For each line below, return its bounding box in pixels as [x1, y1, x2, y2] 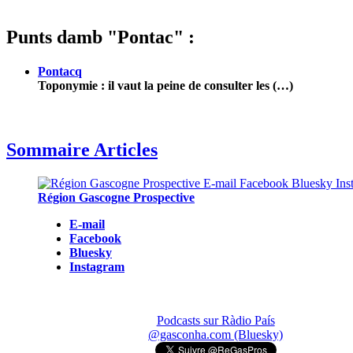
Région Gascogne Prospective [38, 191, 195, 205]
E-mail [69, 217, 105, 232]
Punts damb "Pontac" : [6, 26, 195, 47]
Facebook [69, 232, 121, 246]
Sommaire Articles [6, 139, 158, 161]
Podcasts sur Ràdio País [156, 314, 275, 328]
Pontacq [38, 65, 82, 79]
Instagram [69, 260, 124, 274]
